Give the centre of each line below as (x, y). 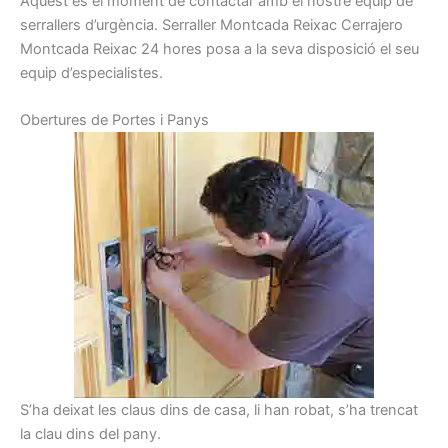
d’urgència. (121, 24)
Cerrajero (370, 24)
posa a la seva (254, 48)
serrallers (50, 24)
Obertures (53, 120)
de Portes (123, 120)
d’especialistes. (112, 72)
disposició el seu (363, 48)
